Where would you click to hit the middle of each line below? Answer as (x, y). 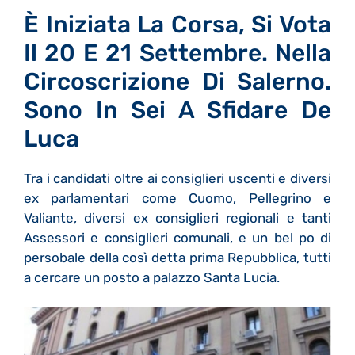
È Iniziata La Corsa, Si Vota (177, 24)
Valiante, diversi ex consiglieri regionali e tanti (177, 218)
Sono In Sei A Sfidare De (177, 110)
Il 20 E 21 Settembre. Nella (177, 53)
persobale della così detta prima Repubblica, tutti (177, 257)
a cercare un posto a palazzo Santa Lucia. (153, 277)
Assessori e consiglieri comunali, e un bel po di (177, 237)
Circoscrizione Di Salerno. (177, 81)
